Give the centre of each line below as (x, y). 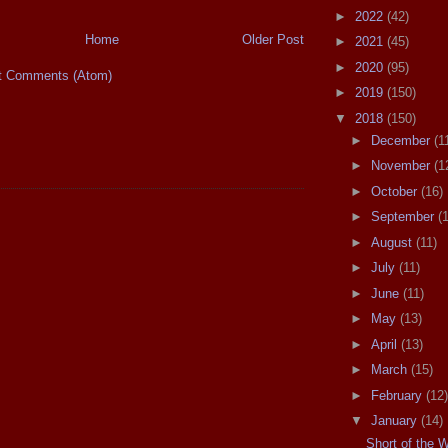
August (393, 242)
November (402, 166)
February (398, 395)
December (402, 140)
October (395, 191)
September (404, 217)
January (395, 421)
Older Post (273, 39)
